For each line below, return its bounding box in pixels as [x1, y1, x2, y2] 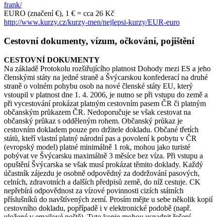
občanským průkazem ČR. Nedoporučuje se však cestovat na [4, 108, 191, 116]
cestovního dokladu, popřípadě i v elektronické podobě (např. [4, 203, 191, 212]
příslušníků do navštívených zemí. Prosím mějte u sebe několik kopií [4, 195, 213, 203]
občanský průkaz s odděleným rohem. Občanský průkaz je [4, 116, 183, 125]
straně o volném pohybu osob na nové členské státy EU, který [4, 81, 193, 90]
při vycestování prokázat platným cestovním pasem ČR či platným [4, 99, 206, 108]
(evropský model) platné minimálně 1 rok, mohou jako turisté [4, 142, 190, 151]
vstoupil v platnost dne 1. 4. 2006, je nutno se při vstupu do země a [4, 90, 208, 99]
